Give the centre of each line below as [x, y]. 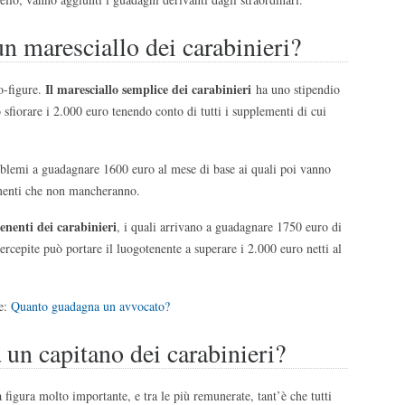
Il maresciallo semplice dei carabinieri [151, 89]
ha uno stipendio [298, 89]
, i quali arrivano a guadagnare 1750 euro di [229, 226]
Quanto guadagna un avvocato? [90, 306]
